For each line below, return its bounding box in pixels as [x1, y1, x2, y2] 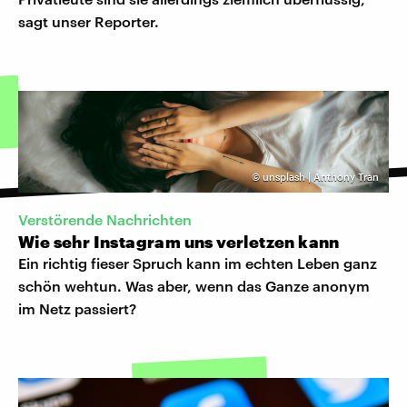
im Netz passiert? [18, 300, 136, 318]
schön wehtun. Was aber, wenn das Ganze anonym [18, 277, 370, 295]
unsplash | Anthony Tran [263, 170, 379, 183]
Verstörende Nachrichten [18, 211, 192, 229]
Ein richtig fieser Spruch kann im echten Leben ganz [18, 254, 377, 273]
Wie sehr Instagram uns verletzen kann [18, 232, 340, 253]
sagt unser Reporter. [18, 12, 159, 30]
